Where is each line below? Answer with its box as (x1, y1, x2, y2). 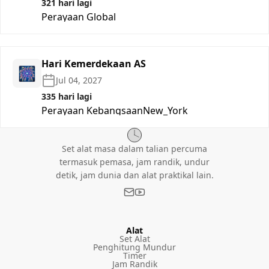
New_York (143, 103, 188, 117)
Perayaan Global (41, 10, 116, 23)
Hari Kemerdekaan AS (41, 56, 146, 70)
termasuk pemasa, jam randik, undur (59, 156, 210, 168)
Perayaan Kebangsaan (41, 103, 143, 117)
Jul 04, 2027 (56, 74, 102, 86)
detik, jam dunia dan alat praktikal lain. (55, 169, 214, 181)
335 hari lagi (41, 90, 92, 102)
